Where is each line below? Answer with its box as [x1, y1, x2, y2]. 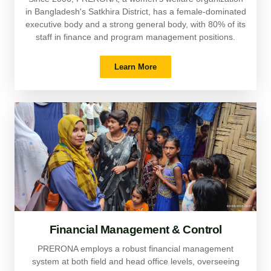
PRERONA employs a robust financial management [38, 244, 233, 254]
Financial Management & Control [49, 223, 222, 237]
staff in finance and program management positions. [36, 32, 235, 42]
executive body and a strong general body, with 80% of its [25, 19, 246, 30]
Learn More [114, 62, 157, 72]
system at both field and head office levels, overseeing [31, 256, 240, 267]
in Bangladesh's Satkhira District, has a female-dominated [25, 7, 246, 17]
